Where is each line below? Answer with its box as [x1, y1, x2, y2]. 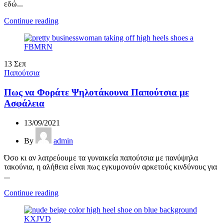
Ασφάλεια [4, 98, 44, 109]
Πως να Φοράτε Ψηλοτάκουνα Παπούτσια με [4, 87, 189, 98]
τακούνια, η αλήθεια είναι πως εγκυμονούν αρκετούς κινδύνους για [4, 162, 217, 171]
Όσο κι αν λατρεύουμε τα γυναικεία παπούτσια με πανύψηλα [4, 153, 198, 162]
